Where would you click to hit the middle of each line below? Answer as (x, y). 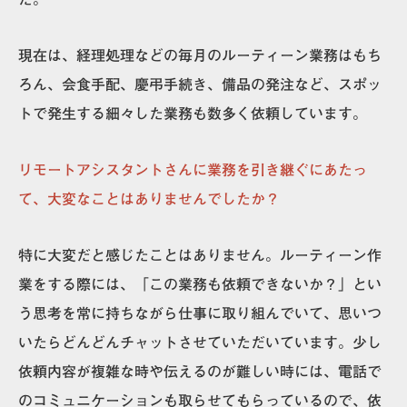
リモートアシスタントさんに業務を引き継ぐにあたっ (193, 169)
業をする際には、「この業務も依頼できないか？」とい (200, 284)
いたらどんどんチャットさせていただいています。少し (200, 342)
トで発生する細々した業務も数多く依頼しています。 (193, 113)
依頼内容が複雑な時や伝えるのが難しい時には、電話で (200, 371)
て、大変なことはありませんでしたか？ (149, 199)
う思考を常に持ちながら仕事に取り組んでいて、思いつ (200, 313)
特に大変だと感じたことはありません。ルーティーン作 (200, 255)
